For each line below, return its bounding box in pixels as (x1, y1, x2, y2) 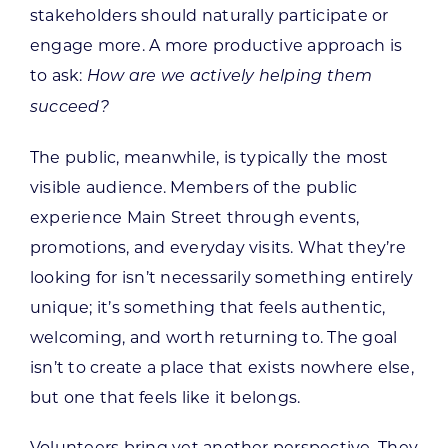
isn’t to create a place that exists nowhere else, (29, 357, 414, 377)
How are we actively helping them (86, 68, 373, 85)
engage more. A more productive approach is (29, 35, 403, 55)
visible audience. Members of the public (29, 177, 358, 197)
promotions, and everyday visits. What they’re (29, 237, 406, 257)
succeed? (29, 99, 109, 116)
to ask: (29, 65, 87, 85)
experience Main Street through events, (29, 207, 360, 227)
